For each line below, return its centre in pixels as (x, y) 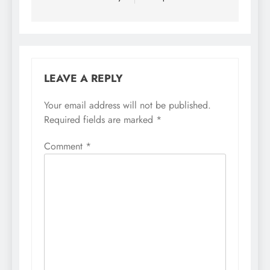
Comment (65, 146)
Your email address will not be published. (127, 105)
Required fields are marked (100, 120)
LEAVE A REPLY (83, 79)
